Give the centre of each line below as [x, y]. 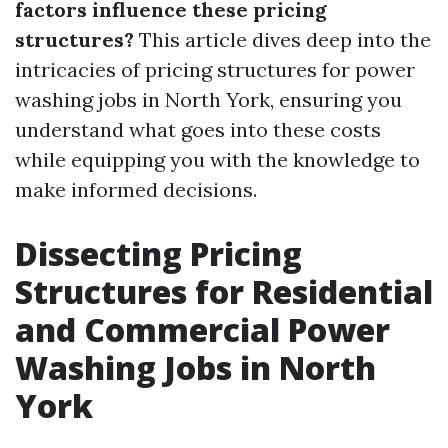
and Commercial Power [202, 329]
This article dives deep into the [282, 39]
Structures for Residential [224, 291]
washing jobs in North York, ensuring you [208, 99]
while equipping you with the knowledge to [217, 159]
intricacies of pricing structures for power [215, 69]
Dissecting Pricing [158, 253]
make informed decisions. [136, 189]
